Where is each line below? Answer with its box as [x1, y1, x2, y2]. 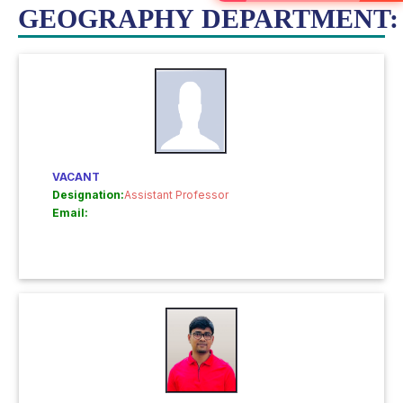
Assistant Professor [124, 188, 228, 201]
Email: [52, 206, 88, 219]
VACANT [52, 170, 100, 184]
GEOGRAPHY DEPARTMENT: [18, 4, 399, 33]
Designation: [52, 188, 124, 201]
